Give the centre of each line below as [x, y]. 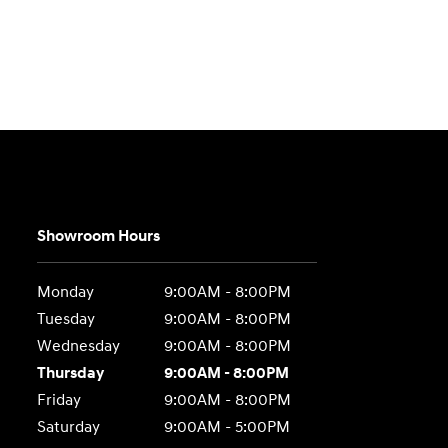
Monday [66, 292]
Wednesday [79, 346]
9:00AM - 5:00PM [226, 427]
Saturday [69, 427]
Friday [59, 400]
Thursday [71, 373]
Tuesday [66, 319]
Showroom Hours [99, 236]
